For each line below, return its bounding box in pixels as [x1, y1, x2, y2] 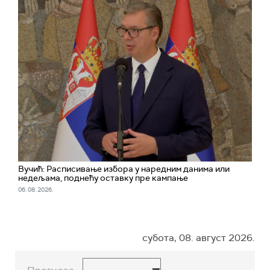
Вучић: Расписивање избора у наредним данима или [18, 163, 230, 175]
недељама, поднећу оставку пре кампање [18, 172, 188, 184]
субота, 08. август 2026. [142, 231, 255, 245]
